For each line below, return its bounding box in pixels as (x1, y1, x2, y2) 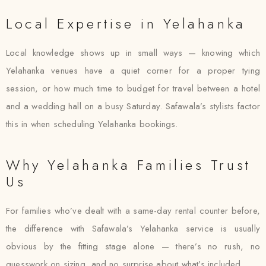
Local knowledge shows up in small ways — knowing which (6, 46, 260, 59)
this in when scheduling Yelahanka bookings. (6, 118, 178, 131)
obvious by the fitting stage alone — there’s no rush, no (6, 240, 260, 253)
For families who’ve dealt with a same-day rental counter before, (6, 204, 260, 217)
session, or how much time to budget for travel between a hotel (6, 82, 260, 95)
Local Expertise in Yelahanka (6, 13, 246, 34)
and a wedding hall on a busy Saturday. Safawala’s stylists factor (6, 100, 260, 113)
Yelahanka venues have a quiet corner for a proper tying (6, 64, 260, 77)
